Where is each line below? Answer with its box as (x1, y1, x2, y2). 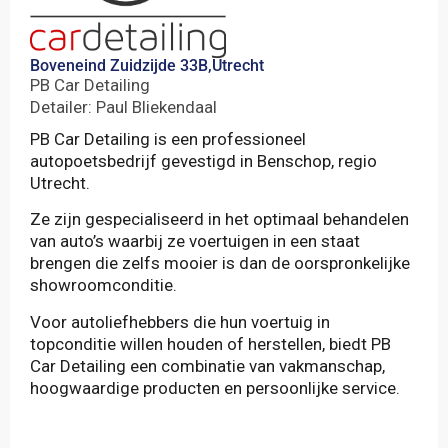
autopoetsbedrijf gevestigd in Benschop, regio (30, 151, 377, 171)
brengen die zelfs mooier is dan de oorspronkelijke (30, 253, 410, 274)
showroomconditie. (30, 275, 177, 296)
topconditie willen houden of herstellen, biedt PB (30, 333, 391, 354)
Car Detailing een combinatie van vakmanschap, (30, 355, 385, 376)
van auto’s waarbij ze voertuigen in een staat (30, 231, 360, 252)
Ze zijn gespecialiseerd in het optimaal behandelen (30, 209, 409, 230)
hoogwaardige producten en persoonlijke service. (30, 377, 400, 398)
